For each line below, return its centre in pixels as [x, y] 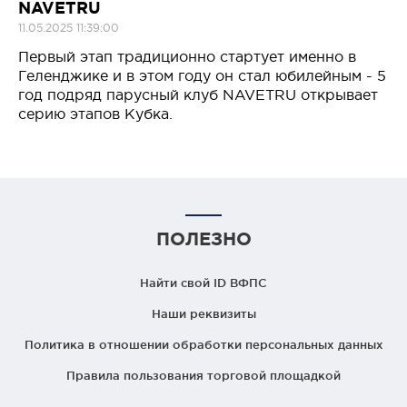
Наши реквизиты [203, 314]
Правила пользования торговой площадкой [203, 376]
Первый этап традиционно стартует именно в [187, 57]
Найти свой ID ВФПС [203, 283]
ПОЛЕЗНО [203, 239]
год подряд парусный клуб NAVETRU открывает [198, 95]
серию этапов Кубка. [95, 114]
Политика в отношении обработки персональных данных [203, 345]
